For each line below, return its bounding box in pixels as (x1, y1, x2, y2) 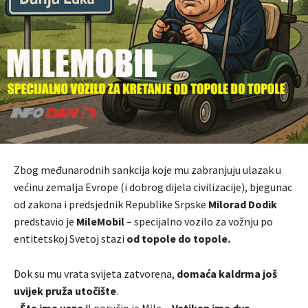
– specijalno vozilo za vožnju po (124, 214, 273, 229)
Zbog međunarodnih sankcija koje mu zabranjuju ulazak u (14, 163, 281, 177)
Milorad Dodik (208, 197, 277, 212)
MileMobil (76, 214, 124, 229)
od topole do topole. (126, 232, 230, 246)
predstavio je (14, 214, 76, 229)
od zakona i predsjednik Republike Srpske (14, 197, 208, 212)
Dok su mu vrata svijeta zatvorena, (14, 267, 177, 281)
